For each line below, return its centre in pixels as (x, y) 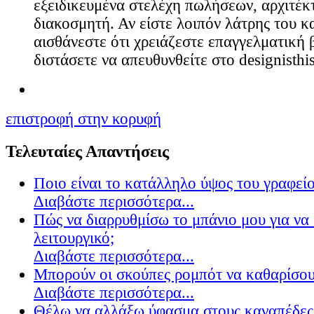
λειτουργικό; (74, 238)
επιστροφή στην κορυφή (83, 119)
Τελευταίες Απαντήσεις (87, 151)
